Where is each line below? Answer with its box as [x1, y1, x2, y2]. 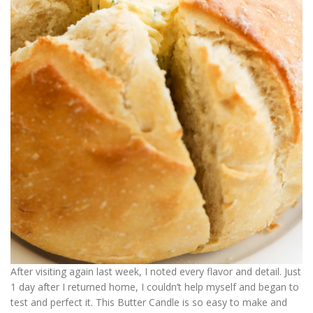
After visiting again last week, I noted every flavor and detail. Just [10, 265, 301, 278]
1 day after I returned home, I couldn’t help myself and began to [10, 280, 299, 293]
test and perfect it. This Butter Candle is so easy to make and [10, 296, 287, 309]
